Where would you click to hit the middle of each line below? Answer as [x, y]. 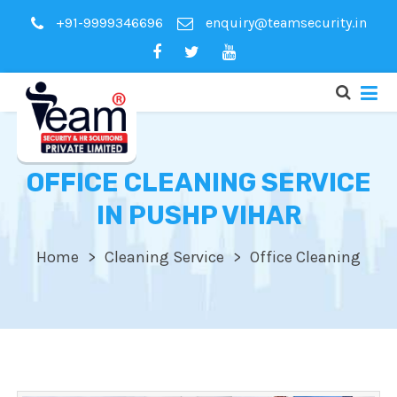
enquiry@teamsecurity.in [284, 23]
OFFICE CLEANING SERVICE [198, 183]
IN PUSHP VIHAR [198, 216]
